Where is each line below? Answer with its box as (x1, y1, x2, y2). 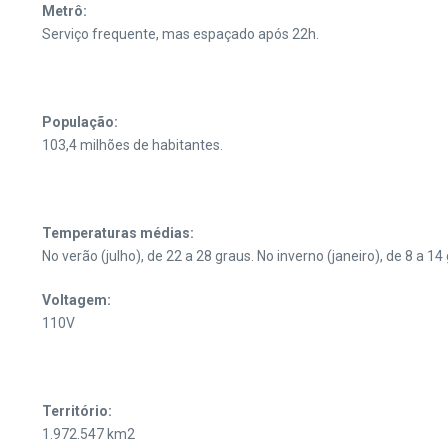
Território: (42, 403, 112, 419)
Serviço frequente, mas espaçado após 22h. (42, 26, 319, 42)
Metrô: (42, 3, 87, 19)
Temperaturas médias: (42, 225, 194, 241)
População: (42, 114, 118, 130)
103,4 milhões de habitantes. (42, 137, 223, 153)
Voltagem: (42, 292, 111, 308)
